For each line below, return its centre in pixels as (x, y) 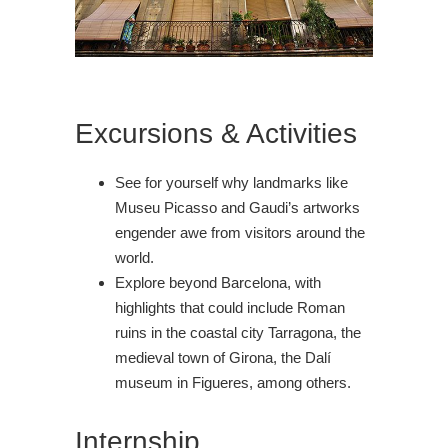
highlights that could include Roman (230, 308)
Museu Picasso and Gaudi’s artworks (237, 208)
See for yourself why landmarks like (231, 183)
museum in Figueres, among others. (233, 383)
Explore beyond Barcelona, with (218, 283)
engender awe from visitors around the (240, 233)
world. (134, 258)
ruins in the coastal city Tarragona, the (238, 333)
